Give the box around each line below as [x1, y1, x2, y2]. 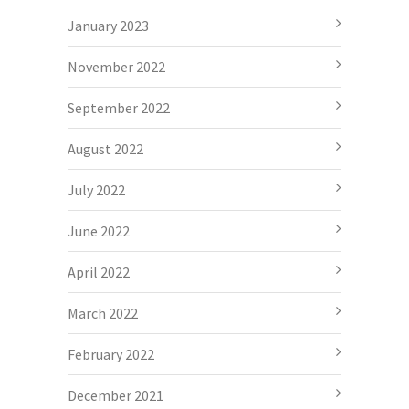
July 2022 [68, 180, 125, 199]
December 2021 [68, 385, 163, 404]
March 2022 [68, 303, 138, 322]
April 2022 [68, 262, 130, 281]
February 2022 [68, 344, 154, 363]
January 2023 [68, 16, 149, 35]
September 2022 [68, 98, 170, 117]
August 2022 [68, 139, 143, 158]
